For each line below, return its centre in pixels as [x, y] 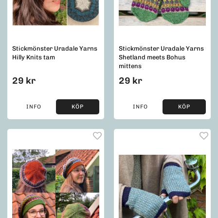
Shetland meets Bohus [152, 57]
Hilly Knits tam [34, 57]
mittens [130, 66]
